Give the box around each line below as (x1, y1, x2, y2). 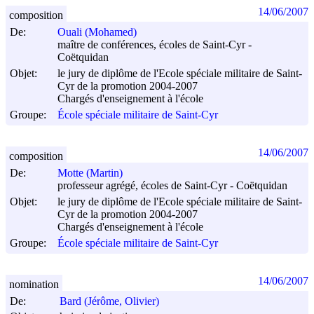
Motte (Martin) (57, 167, 123, 179)
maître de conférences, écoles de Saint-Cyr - (57, 39, 252, 51)
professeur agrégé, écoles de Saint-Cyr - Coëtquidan (57, 179, 287, 192)
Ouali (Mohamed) (57, 26, 137, 39)
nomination (9, 278, 59, 290)
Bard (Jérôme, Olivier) (60, 295, 159, 308)
